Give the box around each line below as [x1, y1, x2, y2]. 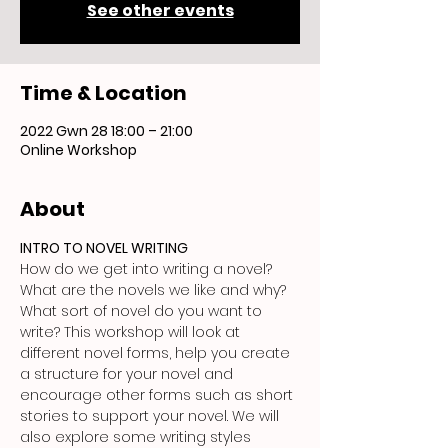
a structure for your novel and [20, 364, 237, 384]
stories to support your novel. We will [20, 406, 283, 426]
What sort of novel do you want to [20, 301, 266, 321]
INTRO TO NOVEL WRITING [20, 238, 188, 258]
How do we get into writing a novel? [20, 259, 276, 279]
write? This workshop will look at [20, 322, 244, 342]
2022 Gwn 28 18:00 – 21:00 [20, 121, 193, 141]
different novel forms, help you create [20, 343, 294, 363]
